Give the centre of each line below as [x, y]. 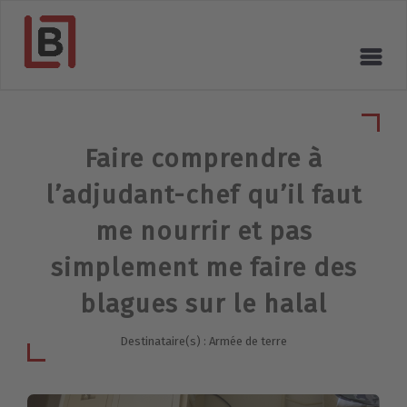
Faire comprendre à [203, 159]
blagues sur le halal [203, 304]
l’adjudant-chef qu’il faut [203, 195]
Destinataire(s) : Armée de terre [203, 342]
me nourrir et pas [203, 232]
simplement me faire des [203, 268]
